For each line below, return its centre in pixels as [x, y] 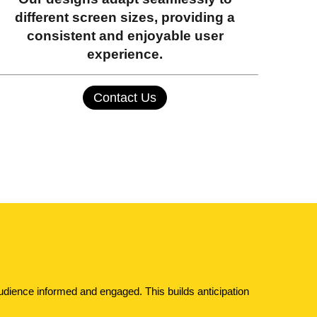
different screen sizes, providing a [125, 17]
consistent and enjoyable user [125, 36]
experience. [125, 54]
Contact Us [125, 98]
